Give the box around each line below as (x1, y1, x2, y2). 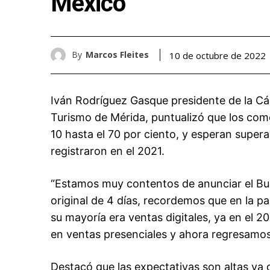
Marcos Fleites (86, 49, 149, 61)
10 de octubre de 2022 (169, 49, 266, 62)
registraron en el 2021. (51, 144, 165, 157)
